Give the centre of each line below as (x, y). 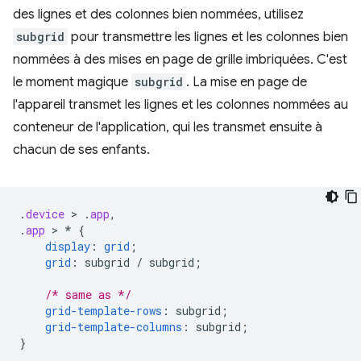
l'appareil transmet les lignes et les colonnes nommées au (180, 105)
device (45, 214)
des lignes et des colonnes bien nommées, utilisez (158, 15)
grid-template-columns (114, 327)
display (68, 246)
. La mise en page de (247, 82)
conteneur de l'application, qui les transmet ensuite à (168, 127)
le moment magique (72, 82)
